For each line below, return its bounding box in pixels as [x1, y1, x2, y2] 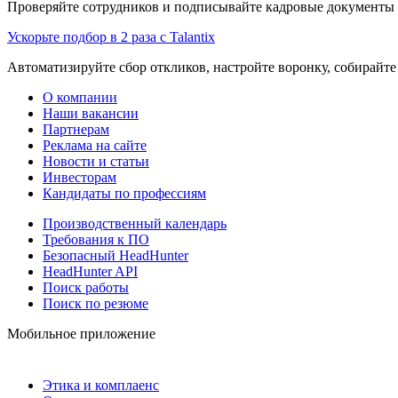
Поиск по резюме [43, 295, 148, 311]
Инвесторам [43, 169, 116, 185]
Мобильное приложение [7, 325, 155, 341]
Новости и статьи [43, 153, 149, 169]
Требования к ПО [43, 231, 149, 247]
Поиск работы [43, 279, 129, 295]
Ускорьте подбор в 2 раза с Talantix [7, 28, 215, 44]
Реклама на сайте [43, 137, 147, 153]
